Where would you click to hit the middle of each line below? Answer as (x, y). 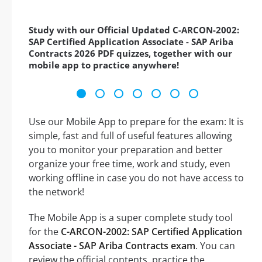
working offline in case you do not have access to (136, 178)
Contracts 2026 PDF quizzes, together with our (130, 54)
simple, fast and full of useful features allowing (130, 136)
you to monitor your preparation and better (126, 150)
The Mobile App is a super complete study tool (131, 218)
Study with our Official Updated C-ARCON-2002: (134, 30)
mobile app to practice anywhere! (104, 65)
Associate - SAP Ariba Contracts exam (112, 246)
